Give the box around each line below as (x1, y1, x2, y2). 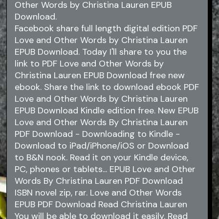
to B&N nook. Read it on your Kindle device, (15, 152, 189, 164)
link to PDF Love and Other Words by (15, 58, 164, 70)
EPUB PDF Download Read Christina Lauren (15, 198, 188, 211)
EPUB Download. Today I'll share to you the (15, 46, 187, 58)
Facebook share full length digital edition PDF (15, 22, 198, 35)
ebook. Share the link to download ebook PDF (15, 81, 199, 93)
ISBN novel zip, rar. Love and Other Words (15, 187, 182, 199)
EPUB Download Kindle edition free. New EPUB (15, 105, 199, 117)
